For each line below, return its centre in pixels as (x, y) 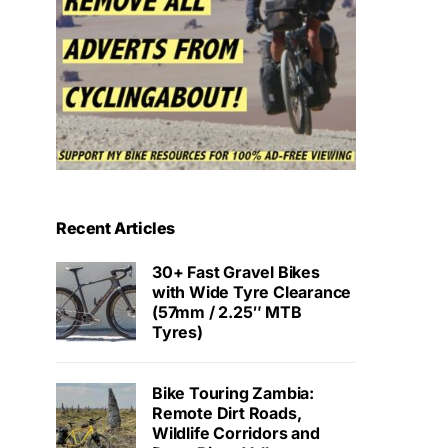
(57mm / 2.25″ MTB (227, 312)
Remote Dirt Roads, (227, 413)
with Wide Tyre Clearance (252, 292)
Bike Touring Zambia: (233, 393)
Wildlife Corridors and (236, 433)
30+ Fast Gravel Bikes (236, 272)
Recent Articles (115, 228)
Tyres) (177, 332)
